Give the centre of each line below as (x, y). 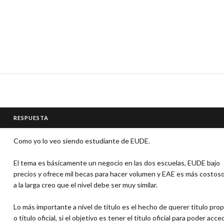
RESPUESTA (31, 117)
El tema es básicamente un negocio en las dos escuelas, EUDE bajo (117, 162)
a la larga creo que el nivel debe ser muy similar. (85, 184)
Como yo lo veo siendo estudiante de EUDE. (82, 140)
